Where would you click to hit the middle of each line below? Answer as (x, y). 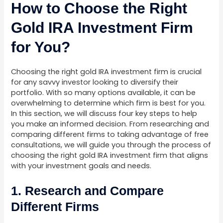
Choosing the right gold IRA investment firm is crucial (107, 71)
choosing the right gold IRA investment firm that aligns (110, 155)
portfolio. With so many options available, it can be (104, 92)
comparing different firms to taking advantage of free (110, 134)
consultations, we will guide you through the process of (111, 145)
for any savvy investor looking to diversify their (95, 82)
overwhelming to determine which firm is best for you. (109, 103)
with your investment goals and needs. (81, 166)
